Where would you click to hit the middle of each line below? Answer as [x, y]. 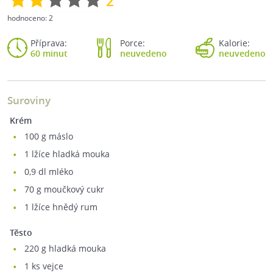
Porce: [132, 43]
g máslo [56, 136]
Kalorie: [234, 43]
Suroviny [29, 100]
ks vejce [46, 266]
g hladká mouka [73, 248]
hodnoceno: [28, 18]
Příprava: [49, 43]
